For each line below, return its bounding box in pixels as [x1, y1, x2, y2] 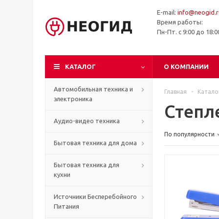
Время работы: [157, 19, 203, 25]
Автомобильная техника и [54, 86, 133, 92]
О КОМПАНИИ [164, 63, 209, 70]
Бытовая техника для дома [54, 139, 137, 146]
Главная [164, 88, 187, 95]
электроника [54, 95, 92, 102]
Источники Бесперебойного [54, 193, 137, 200]
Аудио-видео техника [54, 117, 120, 124]
